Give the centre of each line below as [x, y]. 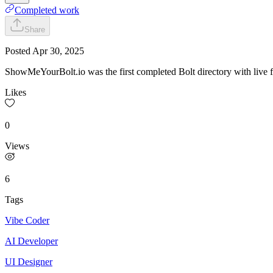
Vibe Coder [27, 220]
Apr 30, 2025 [58, 51]
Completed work [47, 10]
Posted [19, 51]
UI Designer [29, 261]
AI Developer [31, 241]
